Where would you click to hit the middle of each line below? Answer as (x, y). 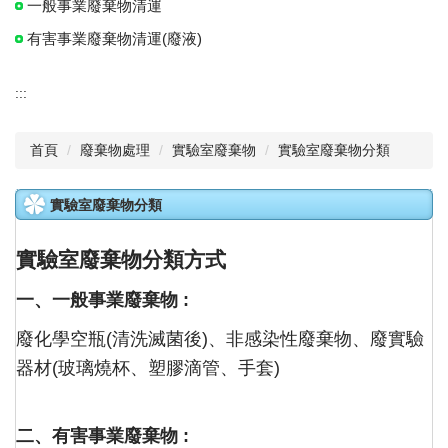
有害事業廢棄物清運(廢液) (114, 39)
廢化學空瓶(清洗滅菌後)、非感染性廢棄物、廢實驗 (220, 339)
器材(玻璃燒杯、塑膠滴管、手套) (148, 368)
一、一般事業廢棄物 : (102, 300)
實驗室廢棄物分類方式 (121, 260)
